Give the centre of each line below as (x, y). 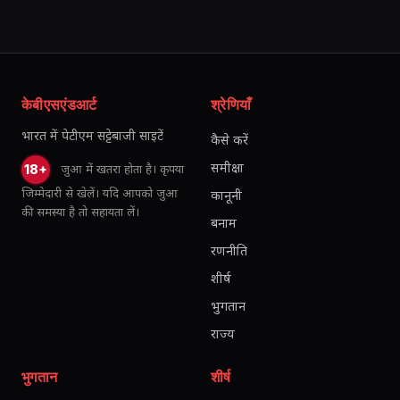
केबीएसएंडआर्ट (59, 104)
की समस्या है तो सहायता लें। (80, 212)
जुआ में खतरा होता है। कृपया (121, 168)
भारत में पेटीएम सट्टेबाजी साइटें (92, 135)
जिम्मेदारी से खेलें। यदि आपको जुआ (100, 193)
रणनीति (229, 250)
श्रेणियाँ (231, 104)
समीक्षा (227, 167)
